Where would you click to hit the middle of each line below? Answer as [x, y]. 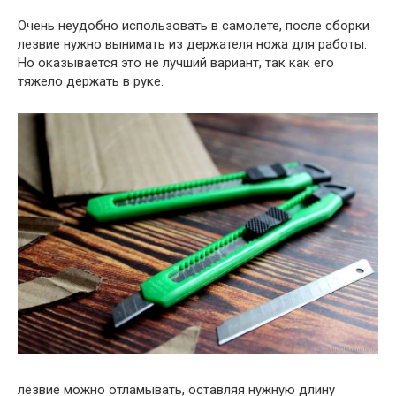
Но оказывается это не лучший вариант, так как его [176, 63]
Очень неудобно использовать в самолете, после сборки [194, 26]
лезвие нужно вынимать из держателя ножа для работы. [192, 45]
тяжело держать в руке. [91, 82]
